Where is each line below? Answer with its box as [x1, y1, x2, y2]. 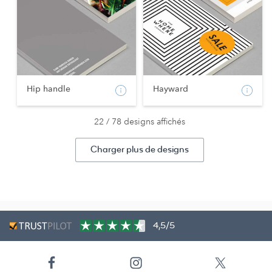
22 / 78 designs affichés [94, 115, 185, 127]
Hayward [153, 83, 188, 94]
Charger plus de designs [90, 143, 189, 155]
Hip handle [27, 83, 70, 94]
